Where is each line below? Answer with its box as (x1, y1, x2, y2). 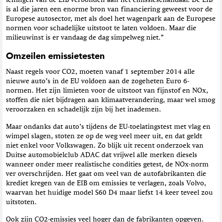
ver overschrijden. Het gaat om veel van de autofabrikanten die (6, 170, 206, 177)
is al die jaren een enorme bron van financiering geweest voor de (6, 5, 213, 13)
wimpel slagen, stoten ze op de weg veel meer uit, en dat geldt (6, 132, 202, 140)
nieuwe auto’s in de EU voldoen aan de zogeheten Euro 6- (6, 77, 189, 85)
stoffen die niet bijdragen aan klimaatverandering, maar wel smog (6, 96, 215, 104)
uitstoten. (6, 198, 37, 206)
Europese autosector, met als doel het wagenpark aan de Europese (6, 15, 216, 22)
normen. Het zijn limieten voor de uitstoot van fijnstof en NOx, (6, 87, 208, 94)
